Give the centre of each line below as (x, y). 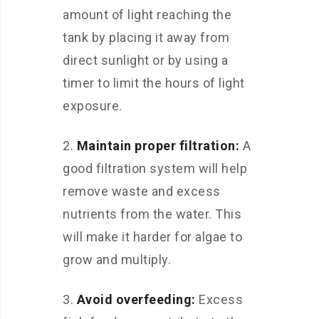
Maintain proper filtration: (158, 146)
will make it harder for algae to (152, 237)
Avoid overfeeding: (136, 299)
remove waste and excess (142, 191)
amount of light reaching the (147, 15)
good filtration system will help (155, 168)
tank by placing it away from (146, 37)
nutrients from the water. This (152, 214)
